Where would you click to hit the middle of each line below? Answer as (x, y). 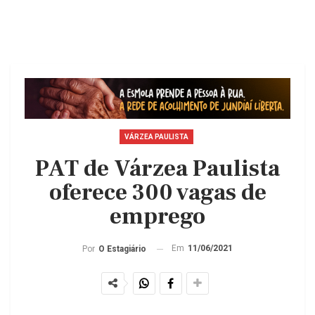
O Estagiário (122, 249)
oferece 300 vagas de (157, 193)
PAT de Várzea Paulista (157, 169)
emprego (157, 217)
